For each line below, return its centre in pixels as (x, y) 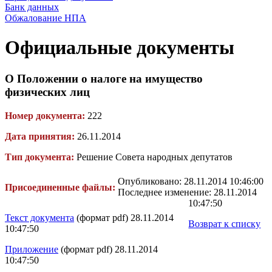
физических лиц (47, 92)
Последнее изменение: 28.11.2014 (187, 192)
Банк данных (32, 7)
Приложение (32, 249)
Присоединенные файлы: (61, 187)
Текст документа (39, 217)
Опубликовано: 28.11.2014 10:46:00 (191, 181)
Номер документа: (45, 115)
